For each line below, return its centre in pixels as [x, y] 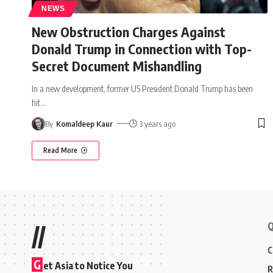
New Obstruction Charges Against [129, 31]
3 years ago [158, 123]
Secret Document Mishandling [117, 66]
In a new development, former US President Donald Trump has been [142, 88]
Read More [60, 150]
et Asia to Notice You [88, 265]
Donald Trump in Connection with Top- [142, 48]
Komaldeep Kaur [84, 123]
